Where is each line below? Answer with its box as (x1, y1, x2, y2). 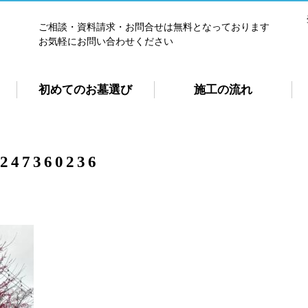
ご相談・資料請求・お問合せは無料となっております (38, 22, 270, 32)
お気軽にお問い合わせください (38, 36, 174, 47)
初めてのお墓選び (38, 83, 132, 96)
